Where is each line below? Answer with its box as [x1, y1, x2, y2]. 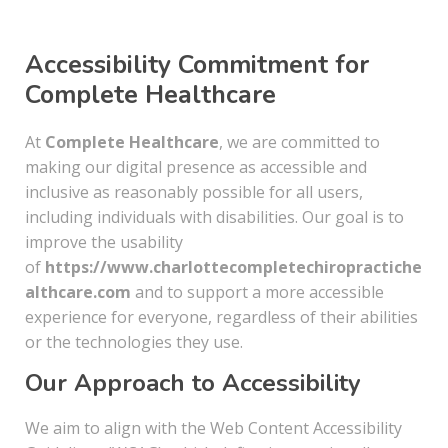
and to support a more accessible [131, 281, 384, 303]
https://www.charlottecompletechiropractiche [45, 256, 422, 278]
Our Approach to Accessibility [25, 367, 361, 399]
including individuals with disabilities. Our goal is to [25, 206, 404, 228]
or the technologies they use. [25, 331, 243, 353]
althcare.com [25, 281, 131, 303]
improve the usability [25, 231, 183, 253]
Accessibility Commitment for [25, 48, 369, 82]
